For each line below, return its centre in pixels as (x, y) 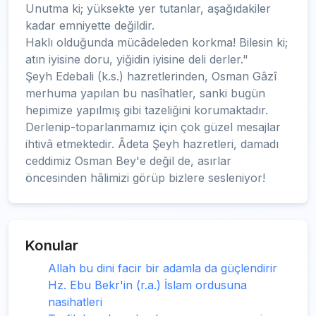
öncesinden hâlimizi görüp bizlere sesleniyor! (145, 178)
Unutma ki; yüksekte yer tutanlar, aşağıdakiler (148, 8)
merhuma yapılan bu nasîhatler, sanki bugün (145, 93)
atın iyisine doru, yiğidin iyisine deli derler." (137, 59)
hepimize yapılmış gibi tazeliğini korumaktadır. (147, 110)
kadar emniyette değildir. (90, 25)
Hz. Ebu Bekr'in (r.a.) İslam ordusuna (147, 285)
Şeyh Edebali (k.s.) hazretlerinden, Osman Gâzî (151, 76)
